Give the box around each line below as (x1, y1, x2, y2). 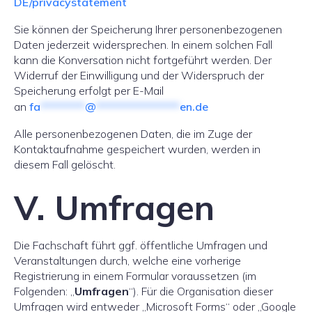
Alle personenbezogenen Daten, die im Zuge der (14, 127, 252, 141)
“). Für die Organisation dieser (129, 284, 273, 298)
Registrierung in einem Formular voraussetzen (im (14, 269, 256, 283)
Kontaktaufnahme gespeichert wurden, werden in (14, 142, 260, 156)
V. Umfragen (14, 187, 214, 228)
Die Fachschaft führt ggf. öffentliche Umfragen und (14, 238, 267, 252)
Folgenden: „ (14, 284, 75, 298)
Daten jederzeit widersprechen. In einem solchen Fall (14, 38, 272, 52)
